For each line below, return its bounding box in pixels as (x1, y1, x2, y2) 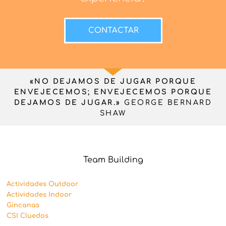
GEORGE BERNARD (121, 98, 212, 106)
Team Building (83, 155, 143, 165)
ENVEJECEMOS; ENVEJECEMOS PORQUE (14, 88, 212, 96)
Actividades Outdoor (7, 181, 78, 188)
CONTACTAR (88, 26, 138, 35)
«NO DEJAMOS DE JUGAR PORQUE (29, 77, 197, 85)
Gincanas (7, 202, 39, 209)
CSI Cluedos (7, 212, 48, 220)
